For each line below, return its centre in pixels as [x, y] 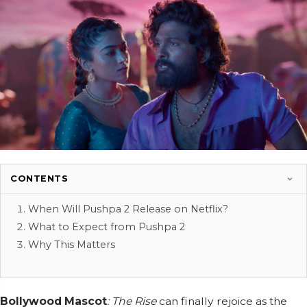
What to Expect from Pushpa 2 [107, 227]
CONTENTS [39, 179]
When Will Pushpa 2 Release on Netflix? [128, 209]
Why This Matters [72, 245]
